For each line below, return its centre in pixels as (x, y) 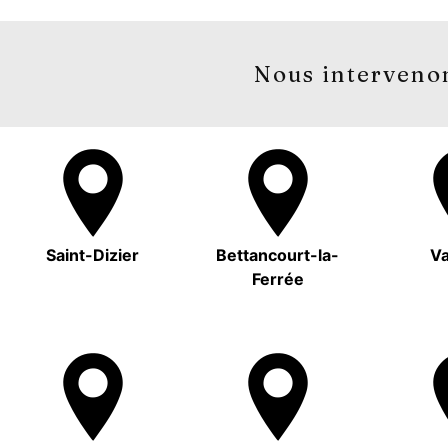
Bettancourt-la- (277, 255)
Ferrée (277, 279)
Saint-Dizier (92, 255)
